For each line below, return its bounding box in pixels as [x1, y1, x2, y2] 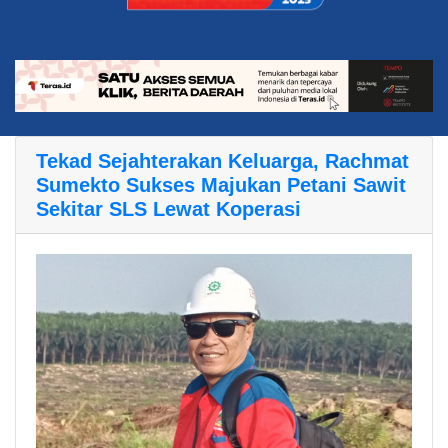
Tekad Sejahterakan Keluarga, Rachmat [36, 150, 409, 173]
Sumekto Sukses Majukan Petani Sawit [36, 174, 406, 197]
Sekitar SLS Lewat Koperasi [36, 198, 301, 221]
